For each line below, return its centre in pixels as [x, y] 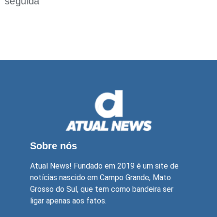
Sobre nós [54, 146]
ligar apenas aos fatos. [68, 201]
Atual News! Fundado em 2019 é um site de [104, 166]
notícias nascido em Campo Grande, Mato [101, 178]
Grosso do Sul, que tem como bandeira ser [102, 189]
